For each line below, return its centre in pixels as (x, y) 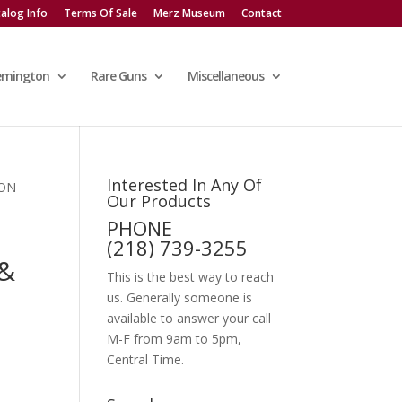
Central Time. (146, 359)
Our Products (159, 201)
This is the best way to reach (191, 277)
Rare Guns (118, 76)
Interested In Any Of (185, 185)
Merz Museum (189, 13)
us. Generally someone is (180, 297)
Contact (261, 13)
